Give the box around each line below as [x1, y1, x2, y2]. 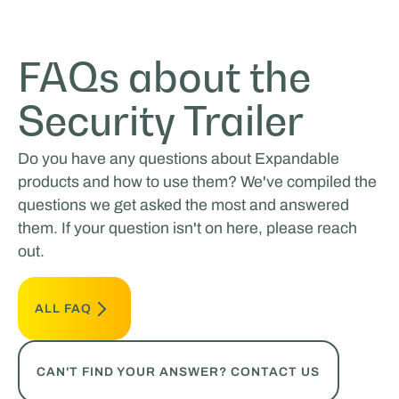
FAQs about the [17, 52, 311, 101]
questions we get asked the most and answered [17, 196, 349, 215]
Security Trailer [17, 95, 304, 144]
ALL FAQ [35, 301, 93, 315]
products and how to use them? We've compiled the [17, 173, 377, 191]
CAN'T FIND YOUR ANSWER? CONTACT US [37, 364, 321, 379]
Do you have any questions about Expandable [17, 150, 339, 168]
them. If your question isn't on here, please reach [17, 219, 357, 238]
